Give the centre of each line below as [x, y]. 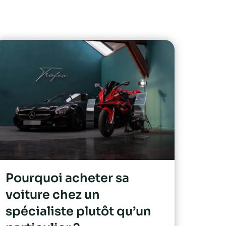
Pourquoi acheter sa [67, 178]
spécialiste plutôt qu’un [78, 211]
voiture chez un [53, 194]
